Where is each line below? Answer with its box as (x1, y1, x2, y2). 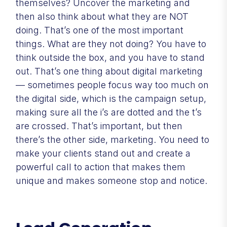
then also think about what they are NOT (16, 11, 188, 22)
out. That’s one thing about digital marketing (16, 65, 203, 77)
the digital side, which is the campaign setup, (16, 93, 206, 104)
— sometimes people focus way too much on (16, 79, 209, 90)
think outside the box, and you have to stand (16, 52, 205, 63)
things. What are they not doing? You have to (16, 38, 206, 49)
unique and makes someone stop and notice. (16, 175, 210, 186)
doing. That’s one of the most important (16, 24, 183, 35)
